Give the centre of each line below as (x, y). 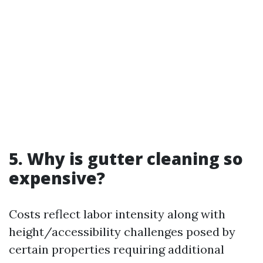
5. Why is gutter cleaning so (126, 159)
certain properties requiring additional (117, 249)
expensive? (57, 178)
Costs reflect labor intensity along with (117, 214)
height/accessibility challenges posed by (122, 232)
